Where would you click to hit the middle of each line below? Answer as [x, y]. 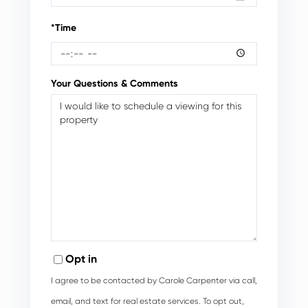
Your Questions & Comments [114, 84]
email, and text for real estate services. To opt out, [147, 301]
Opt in [81, 259]
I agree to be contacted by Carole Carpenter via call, [154, 281]
